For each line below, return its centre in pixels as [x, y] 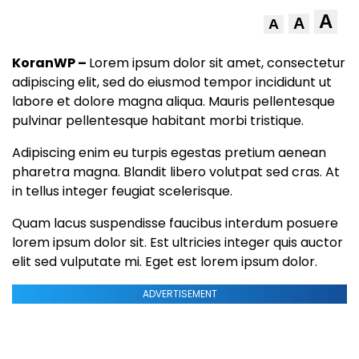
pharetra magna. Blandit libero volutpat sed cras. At [176, 171]
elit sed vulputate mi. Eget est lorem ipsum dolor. [165, 261]
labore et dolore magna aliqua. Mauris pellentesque [173, 101]
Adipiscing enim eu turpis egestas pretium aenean [169, 152]
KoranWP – [50, 63]
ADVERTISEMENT [179, 293]
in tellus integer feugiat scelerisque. [122, 191]
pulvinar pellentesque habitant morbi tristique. [158, 120]
